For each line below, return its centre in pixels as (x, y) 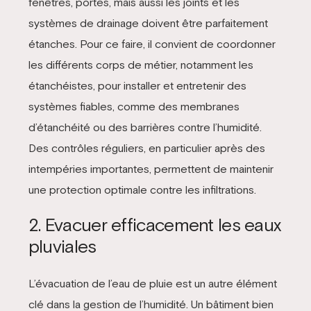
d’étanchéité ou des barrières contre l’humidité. (145, 127)
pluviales (62, 247)
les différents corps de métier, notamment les (141, 64)
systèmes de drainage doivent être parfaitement (148, 23)
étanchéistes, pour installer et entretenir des (137, 85)
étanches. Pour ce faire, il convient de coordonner (152, 43)
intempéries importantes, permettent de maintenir (151, 168)
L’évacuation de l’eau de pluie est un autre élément (152, 283)
